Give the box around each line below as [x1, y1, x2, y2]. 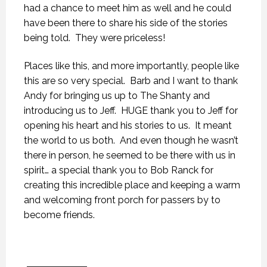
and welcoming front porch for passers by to [24, 194, 221, 206]
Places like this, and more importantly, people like [24, 60, 239, 72]
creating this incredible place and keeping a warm [24, 179, 240, 191]
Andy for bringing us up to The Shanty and [24, 90, 210, 101]
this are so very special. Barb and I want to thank [24, 75, 238, 86]
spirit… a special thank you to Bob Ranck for [24, 164, 213, 176]
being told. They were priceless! [24, 32, 165, 44]
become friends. [24, 209, 95, 221]
